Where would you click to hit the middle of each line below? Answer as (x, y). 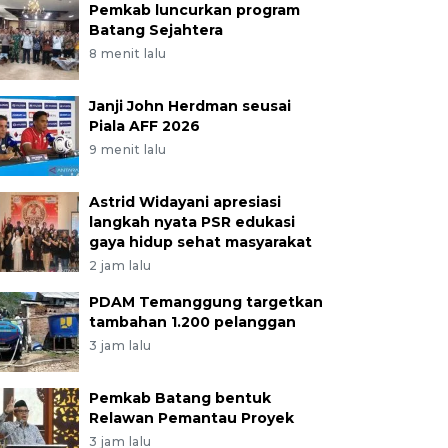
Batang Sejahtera (155, 30)
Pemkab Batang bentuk (179, 398)
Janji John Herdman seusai (189, 106)
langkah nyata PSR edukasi (191, 222)
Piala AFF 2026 (144, 126)
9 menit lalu (127, 149)
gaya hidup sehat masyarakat (200, 242)
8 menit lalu (127, 53)
